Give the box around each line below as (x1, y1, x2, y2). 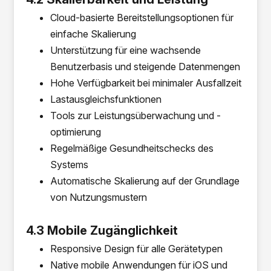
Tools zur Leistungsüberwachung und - (50, 109, 221, 122)
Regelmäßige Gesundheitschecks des (50, 142, 214, 154)
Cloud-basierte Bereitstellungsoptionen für (50, 11, 234, 24)
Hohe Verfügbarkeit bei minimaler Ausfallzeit (50, 77, 242, 89)
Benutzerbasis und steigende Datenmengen (50, 60, 241, 73)
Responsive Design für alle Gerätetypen (50, 243, 223, 255)
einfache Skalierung (50, 28, 137, 40)
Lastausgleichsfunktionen (50, 93, 162, 105)
